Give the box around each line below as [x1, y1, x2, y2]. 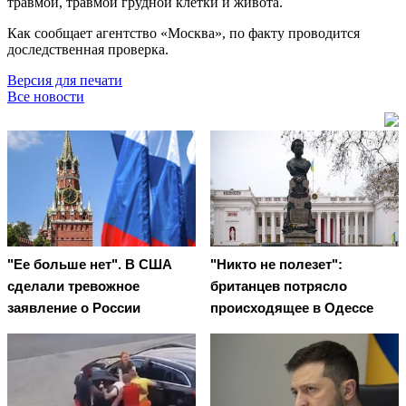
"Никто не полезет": [210, 256, 343, 273]
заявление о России [7, 300, 140, 316]
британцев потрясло [210, 278, 347, 295]
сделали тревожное [7, 278, 140, 295]
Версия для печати [7, 72, 122, 88]
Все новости [7, 88, 84, 104]
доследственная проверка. [7, 41, 169, 57]
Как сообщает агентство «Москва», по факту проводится [7, 24, 360, 41]
